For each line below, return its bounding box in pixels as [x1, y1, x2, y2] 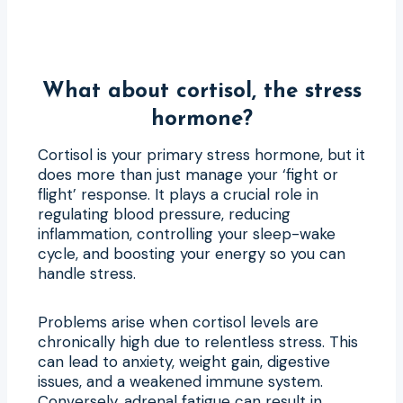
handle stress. [38, 263, 136, 283]
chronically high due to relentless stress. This [38, 331, 358, 352]
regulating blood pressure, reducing [38, 203, 291, 224]
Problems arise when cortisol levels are [38, 311, 318, 332]
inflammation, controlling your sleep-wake [38, 223, 336, 244]
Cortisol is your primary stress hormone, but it [38, 144, 365, 165]
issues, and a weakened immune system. [38, 371, 323, 391]
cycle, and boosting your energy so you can [38, 243, 345, 264]
